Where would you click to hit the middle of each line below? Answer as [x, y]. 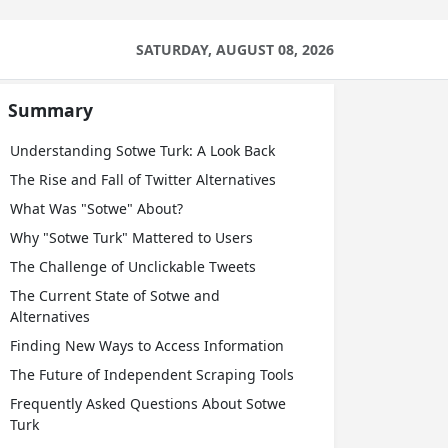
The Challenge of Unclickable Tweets [133, 266]
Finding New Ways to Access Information [147, 345]
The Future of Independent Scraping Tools [152, 374]
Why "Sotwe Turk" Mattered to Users [131, 237]
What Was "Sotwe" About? [96, 208]
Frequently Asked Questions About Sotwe [148, 403]
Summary [50, 110]
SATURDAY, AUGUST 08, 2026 [235, 49]
